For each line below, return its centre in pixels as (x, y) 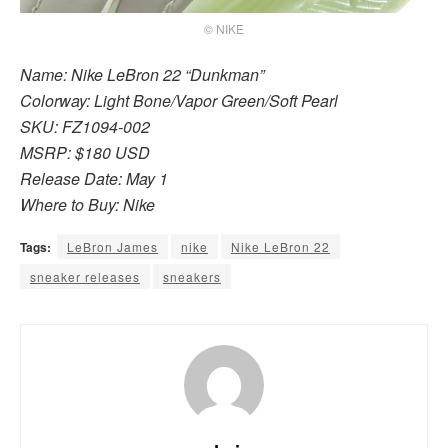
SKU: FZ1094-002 (85, 126)
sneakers (192, 276)
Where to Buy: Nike (87, 204)
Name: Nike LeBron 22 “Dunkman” (142, 74)
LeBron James (112, 246)
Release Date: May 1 (94, 178)
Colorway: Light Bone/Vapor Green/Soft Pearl (179, 100)
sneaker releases (85, 276)
